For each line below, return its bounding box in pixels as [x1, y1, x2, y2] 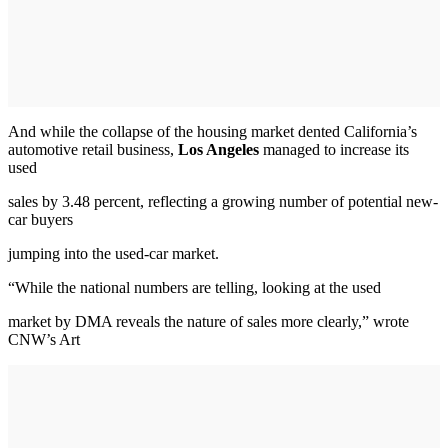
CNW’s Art [8, 330, 80, 348]
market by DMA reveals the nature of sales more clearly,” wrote [8, 312, 409, 330]
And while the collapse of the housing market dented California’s [8, 122, 417, 140]
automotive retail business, [8, 140, 178, 158]
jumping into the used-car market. [8, 244, 219, 262]
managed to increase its [259, 140, 409, 158]
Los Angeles [178, 140, 259, 158]
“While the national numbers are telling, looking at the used [8, 278, 381, 296]
